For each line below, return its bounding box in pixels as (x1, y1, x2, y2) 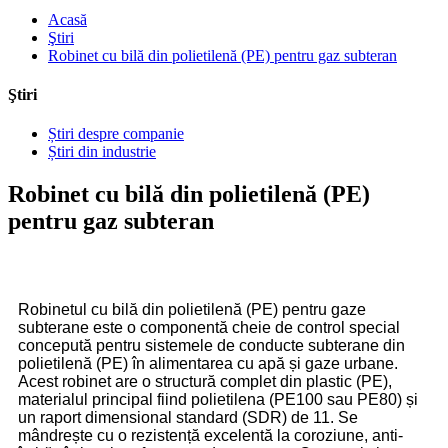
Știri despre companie (48, 125, 184, 143)
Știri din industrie (48, 143, 156, 161)
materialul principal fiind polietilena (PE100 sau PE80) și (18, 391, 418, 409)
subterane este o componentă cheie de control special (18, 319, 400, 337)
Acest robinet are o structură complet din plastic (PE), (18, 373, 392, 391)
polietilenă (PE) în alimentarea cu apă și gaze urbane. (18, 355, 398, 373)
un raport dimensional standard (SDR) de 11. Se (18, 409, 358, 427)
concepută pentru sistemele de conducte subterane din (18, 337, 405, 355)
